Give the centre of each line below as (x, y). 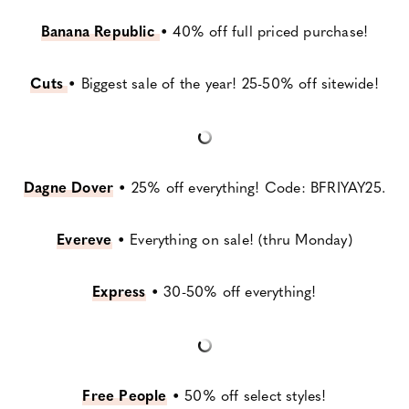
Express (119, 291)
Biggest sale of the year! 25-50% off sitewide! (230, 83)
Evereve (84, 239)
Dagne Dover (68, 187)
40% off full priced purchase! (271, 31)
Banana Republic (100, 31)
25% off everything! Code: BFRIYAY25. (258, 187)
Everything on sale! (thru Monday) (241, 239)
